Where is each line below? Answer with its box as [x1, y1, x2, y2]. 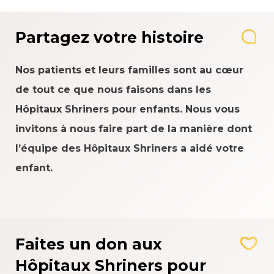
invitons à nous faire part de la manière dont [15, 123, 252, 135]
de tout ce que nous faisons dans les [15, 84, 211, 95]
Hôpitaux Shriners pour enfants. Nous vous [15, 103, 240, 115]
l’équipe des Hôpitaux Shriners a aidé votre [15, 143, 244, 154]
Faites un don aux [15, 235, 162, 253]
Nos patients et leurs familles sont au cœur [15, 64, 243, 76]
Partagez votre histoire [15, 28, 204, 46]
